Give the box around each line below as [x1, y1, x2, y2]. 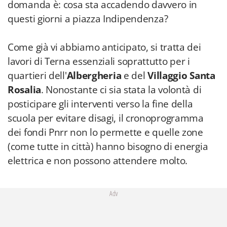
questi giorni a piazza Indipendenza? [8, 12, 168, 25]
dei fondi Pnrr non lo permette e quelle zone [8, 126, 203, 139]
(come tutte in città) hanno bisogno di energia [8, 140, 208, 153]
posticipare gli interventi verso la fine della [8, 97, 193, 110]
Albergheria [66, 69, 122, 82]
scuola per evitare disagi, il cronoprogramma [8, 111, 204, 125]
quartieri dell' [8, 69, 67, 82]
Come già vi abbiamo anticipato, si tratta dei [8, 41, 201, 54]
